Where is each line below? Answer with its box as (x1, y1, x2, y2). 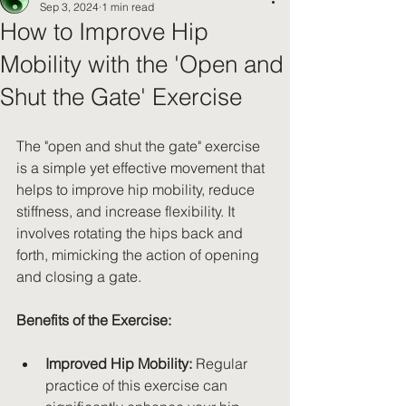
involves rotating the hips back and (16, 224, 246, 243)
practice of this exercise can (45, 376, 231, 395)
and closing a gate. (16, 267, 141, 286)
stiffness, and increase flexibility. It (16, 202, 238, 221)
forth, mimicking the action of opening (16, 246, 263, 265)
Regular (192, 354, 251, 373)
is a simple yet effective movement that (16, 159, 268, 178)
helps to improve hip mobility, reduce (16, 180, 258, 199)
